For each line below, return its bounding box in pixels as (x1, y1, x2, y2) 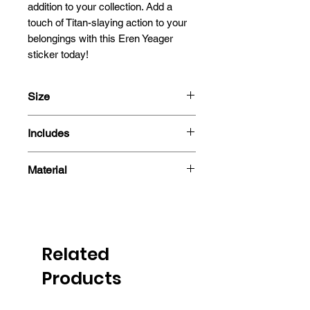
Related (42, 241, 109, 266)
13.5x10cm (28, 116, 78, 128)
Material (28, 163, 67, 176)
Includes (28, 126, 69, 140)
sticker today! (28, 48, 89, 60)
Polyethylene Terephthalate (28, 189, 147, 201)
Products (42, 266, 122, 291)
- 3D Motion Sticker (28, 152, 115, 165)
